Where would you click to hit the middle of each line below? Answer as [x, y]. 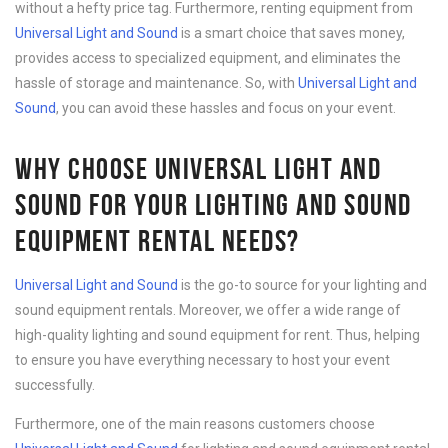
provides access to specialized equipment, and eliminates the [208, 58]
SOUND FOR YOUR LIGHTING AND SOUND [213, 204]
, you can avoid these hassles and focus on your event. [226, 108]
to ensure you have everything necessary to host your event [202, 360]
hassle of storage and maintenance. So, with [156, 83]
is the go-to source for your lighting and [302, 285]
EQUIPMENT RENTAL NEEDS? [157, 240]
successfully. [55, 385]
